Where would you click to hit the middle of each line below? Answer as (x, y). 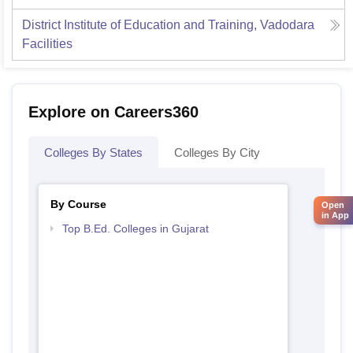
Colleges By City (217, 152)
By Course (78, 204)
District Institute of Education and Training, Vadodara (168, 25)
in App (335, 216)
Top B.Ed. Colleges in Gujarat (135, 229)
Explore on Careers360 (113, 112)
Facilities (47, 44)
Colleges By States (93, 152)
